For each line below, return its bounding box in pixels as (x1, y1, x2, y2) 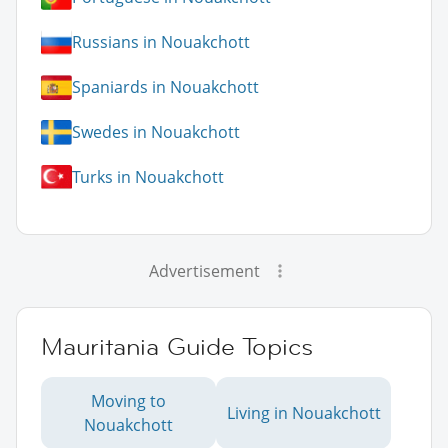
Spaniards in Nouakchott (72, 76, 259, 99)
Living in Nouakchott (226, 401, 381, 424)
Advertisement (148, 259, 260, 282)
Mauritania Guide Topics (41, 330, 313, 362)
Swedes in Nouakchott (72, 121, 240, 144)
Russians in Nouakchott (72, 31, 250, 54)
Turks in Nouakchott (72, 166, 224, 189)
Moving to (91, 389, 166, 412)
